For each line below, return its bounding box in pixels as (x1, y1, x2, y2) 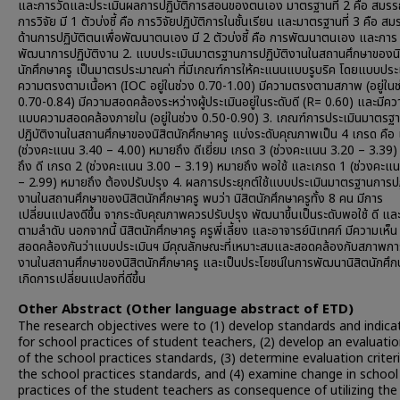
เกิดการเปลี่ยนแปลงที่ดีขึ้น (18, 270, 146, 288)
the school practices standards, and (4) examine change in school (18, 365, 398, 384)
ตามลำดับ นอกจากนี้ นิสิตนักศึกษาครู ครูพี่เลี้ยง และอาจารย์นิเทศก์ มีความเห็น (18, 221, 397, 240)
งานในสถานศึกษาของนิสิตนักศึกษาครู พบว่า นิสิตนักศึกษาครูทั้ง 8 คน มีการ (18, 189, 383, 208)
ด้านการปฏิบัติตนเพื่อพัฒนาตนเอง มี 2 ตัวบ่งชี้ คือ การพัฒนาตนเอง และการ (18, 29, 397, 47)
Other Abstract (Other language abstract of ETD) (18, 299, 354, 320)
